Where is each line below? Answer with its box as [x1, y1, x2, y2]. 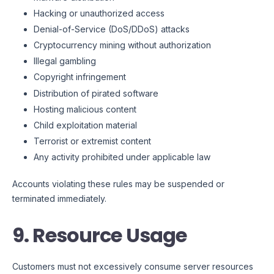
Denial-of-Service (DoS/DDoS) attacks [34, 23, 190, 34]
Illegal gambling [34, 56, 96, 67]
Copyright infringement [34, 72, 126, 83]
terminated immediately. [12, 193, 106, 204]
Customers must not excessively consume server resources [12, 261, 253, 272]
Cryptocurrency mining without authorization [34, 40, 211, 51]
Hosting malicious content [34, 103, 136, 114]
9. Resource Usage [12, 221, 187, 250]
